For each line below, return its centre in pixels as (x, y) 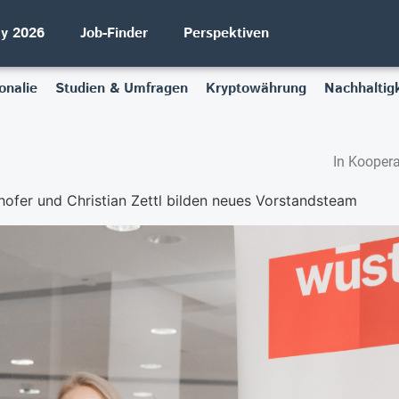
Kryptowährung (256, 89)
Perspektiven (226, 33)
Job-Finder (114, 33)
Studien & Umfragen (121, 89)
